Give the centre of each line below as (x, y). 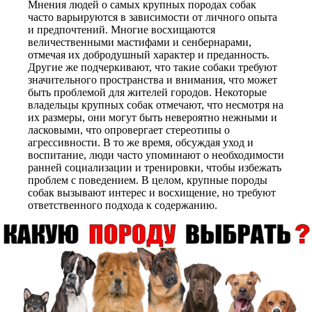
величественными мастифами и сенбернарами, (140, 42)
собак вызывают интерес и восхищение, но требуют (152, 193)
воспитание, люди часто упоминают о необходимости (156, 155)
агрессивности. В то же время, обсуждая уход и (141, 142)
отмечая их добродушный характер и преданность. (149, 55)
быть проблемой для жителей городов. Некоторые (147, 92)
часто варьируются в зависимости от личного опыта (153, 17)
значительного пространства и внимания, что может (153, 80)
